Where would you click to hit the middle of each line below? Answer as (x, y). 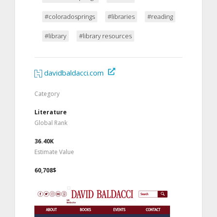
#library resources (105, 36)
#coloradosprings (70, 16)
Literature (51, 112)
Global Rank (51, 123)
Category (47, 93)
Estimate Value (54, 152)
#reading (160, 16)
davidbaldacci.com (74, 72)
